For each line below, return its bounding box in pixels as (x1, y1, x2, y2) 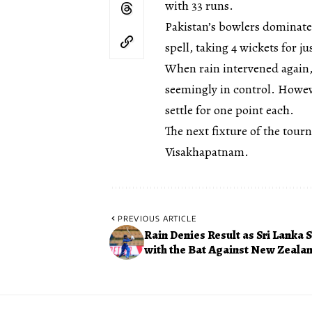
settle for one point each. (165, 101, 294, 118)
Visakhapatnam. (165, 143, 249, 160)
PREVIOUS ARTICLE (118, 213, 196, 223)
